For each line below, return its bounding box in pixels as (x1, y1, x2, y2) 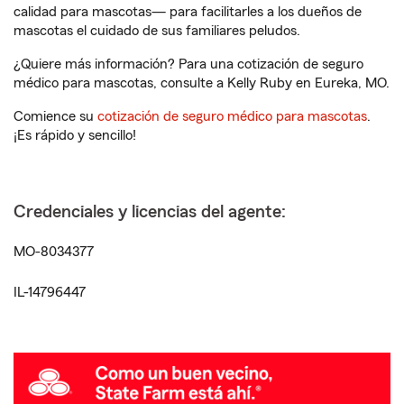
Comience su (14, 109, 97, 124)
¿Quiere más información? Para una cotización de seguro (14, 57, 363, 71)
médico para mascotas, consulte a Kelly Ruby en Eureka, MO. (14, 76, 390, 90)
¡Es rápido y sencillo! (14, 128, 136, 142)
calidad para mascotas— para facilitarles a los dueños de (14, 5, 362, 19)
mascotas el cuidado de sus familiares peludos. (14, 23, 300, 38)
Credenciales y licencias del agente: (14, 203, 286, 221)
